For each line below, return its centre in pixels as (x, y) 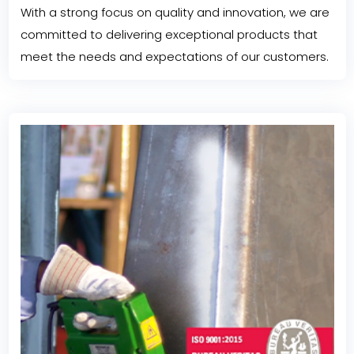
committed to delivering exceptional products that (169, 35)
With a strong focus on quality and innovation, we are (175, 13)
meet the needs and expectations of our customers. (174, 57)
